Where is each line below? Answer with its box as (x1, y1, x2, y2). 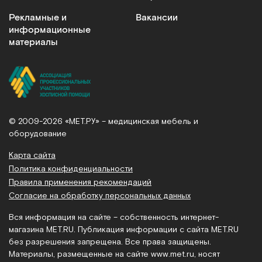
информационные (9, 24, 91, 36)
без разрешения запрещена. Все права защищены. (9, 237, 211, 246)
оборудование (9, 129, 67, 138)
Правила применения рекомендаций (9, 177, 151, 187)
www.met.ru (151, 249, 194, 258)
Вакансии (136, 12, 178, 24)
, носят (194, 249, 220, 258)
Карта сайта (9, 150, 56, 160)
